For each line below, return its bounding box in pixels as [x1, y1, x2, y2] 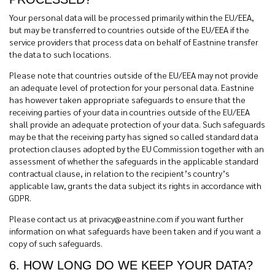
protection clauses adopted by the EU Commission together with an [9, 143, 264, 154]
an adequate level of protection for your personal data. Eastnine [9, 82, 254, 93]
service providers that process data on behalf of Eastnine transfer [9, 36, 258, 47]
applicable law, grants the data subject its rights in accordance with [9, 180, 261, 191]
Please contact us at [9, 213, 89, 224]
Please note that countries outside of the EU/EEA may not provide [9, 69, 258, 80]
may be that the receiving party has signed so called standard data [9, 131, 258, 142]
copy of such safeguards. [9, 238, 103, 249]
